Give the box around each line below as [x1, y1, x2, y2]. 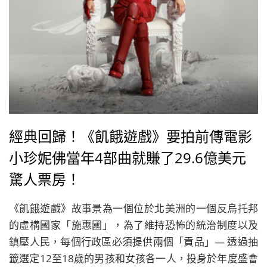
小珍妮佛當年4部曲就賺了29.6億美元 [9, 148, 246, 167]
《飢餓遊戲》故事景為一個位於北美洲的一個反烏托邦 [9, 201, 258, 215]
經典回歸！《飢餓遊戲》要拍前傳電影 [9, 126, 252, 146]
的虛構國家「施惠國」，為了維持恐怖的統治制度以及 [9, 218, 258, 232]
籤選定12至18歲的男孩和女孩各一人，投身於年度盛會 [9, 252, 258, 265]
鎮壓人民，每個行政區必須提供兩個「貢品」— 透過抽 [9, 235, 258, 249]
